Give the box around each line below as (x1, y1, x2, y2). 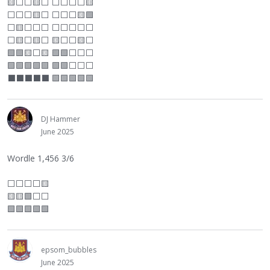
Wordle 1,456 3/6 (7, 152, 74, 164)
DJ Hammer (41, 114, 80, 124)
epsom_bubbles (41, 245, 96, 255)
